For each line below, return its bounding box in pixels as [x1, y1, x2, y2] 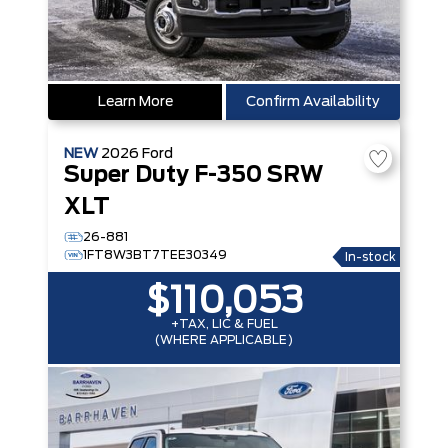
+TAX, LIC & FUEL [170, 318, 278, 330]
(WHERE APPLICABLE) [155, 334, 293, 346]
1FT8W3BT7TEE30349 [83, 249, 227, 261]
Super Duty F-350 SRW [64, 165, 323, 186]
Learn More [97, 95, 173, 109]
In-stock [345, 251, 396, 263]
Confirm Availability [246, 95, 380, 109]
